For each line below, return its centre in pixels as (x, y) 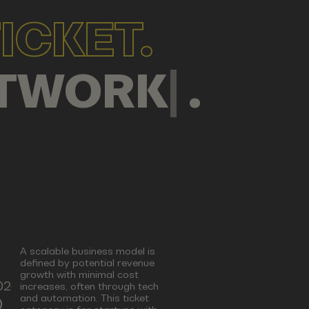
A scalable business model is (88, 251)
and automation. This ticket (85, 298)
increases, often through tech (90, 287)
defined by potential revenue (88, 263)
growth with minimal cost (80, 275)
